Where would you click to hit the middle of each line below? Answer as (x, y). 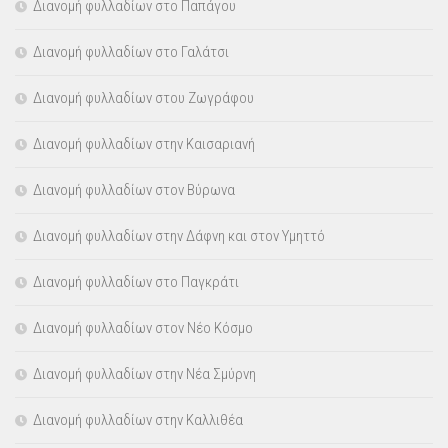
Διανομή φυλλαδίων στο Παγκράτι (136, 282)
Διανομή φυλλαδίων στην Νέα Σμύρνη (144, 374)
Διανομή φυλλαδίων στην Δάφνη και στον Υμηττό (179, 236)
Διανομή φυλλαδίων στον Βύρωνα (134, 190)
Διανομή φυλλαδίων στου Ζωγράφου (143, 98)
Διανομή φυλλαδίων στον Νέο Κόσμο (143, 328)
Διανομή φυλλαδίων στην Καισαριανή (144, 144)
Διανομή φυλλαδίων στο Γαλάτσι (131, 52)
